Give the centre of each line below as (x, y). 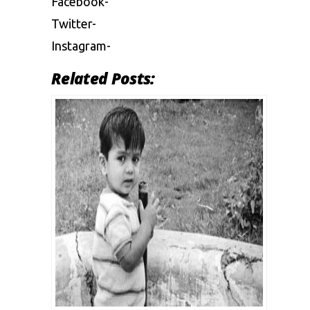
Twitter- (74, 24)
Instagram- (81, 46)
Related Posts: (103, 79)
